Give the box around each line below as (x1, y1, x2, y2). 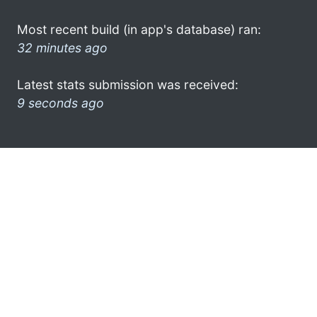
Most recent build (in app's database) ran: (17, 21, 261, 37)
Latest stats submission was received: (17, 76, 238, 92)
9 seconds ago (17, 95, 104, 110)
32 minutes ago (17, 40, 108, 55)
